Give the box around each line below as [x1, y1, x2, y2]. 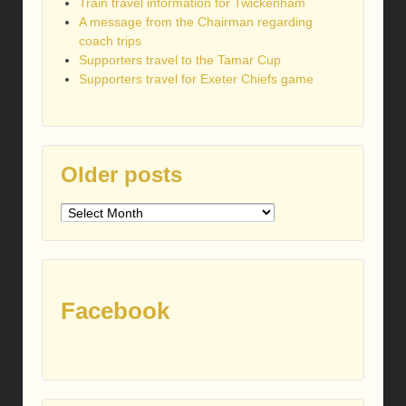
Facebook [61, 296, 169, 324]
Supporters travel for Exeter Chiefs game [79, 71, 314, 86]
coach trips [79, 33, 141, 48]
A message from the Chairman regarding [79, 14, 313, 29]
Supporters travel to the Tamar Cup [79, 52, 281, 67]
